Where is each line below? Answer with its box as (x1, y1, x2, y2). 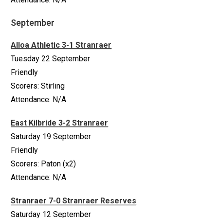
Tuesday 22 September (11, 54, 91, 63)
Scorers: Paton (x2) (11, 159, 76, 168)
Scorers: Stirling (11, 81, 65, 91)
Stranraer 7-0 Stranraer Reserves (11, 196, 137, 205)
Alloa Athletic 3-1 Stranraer (11, 40, 112, 50)
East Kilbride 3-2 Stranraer (11, 118, 109, 127)
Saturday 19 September (11, 132, 91, 141)
